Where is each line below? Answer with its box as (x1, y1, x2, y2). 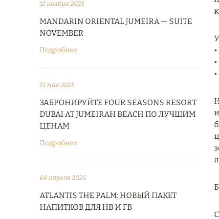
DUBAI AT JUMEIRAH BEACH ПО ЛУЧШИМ (40, 109, 196, 119)
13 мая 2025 (40, 81, 75, 88)
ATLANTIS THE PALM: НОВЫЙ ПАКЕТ (40, 191, 176, 200)
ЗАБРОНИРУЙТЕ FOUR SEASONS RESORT (40, 98, 197, 107)
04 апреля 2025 (40, 174, 86, 181)
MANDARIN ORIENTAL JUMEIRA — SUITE (40, 17, 192, 26)
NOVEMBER (40, 28, 84, 38)
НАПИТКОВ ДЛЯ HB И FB (40, 202, 132, 212)
